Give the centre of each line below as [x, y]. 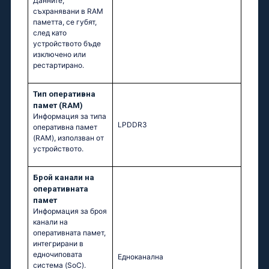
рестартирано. [59, 65]
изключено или [59, 55]
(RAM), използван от [68, 138]
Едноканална [141, 257]
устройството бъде [67, 44]
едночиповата [58, 255]
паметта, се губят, [65, 22]
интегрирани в [58, 244]
